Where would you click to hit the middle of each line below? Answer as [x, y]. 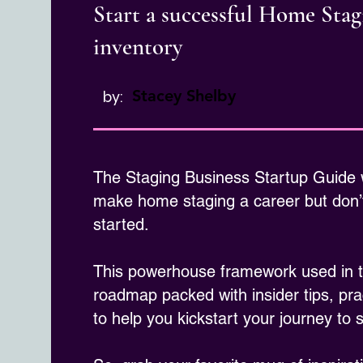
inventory [138, 47]
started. [121, 224]
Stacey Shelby [184, 96]
